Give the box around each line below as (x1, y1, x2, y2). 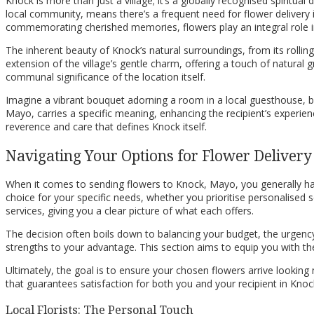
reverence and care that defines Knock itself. (6, 120, 207, 134)
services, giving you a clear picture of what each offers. (6, 204, 254, 218)
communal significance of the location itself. (6, 70, 205, 84)
